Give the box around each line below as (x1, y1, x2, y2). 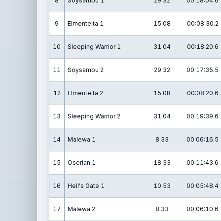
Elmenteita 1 (68, 20, 104, 27)
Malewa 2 (68, 205, 95, 213)
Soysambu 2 (68, 66, 104, 74)
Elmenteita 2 (68, 89, 103, 97)
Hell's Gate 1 (68, 182, 105, 189)
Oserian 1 (68, 159, 96, 166)
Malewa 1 (68, 136, 96, 143)
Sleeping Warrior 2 (68, 112, 120, 120)
